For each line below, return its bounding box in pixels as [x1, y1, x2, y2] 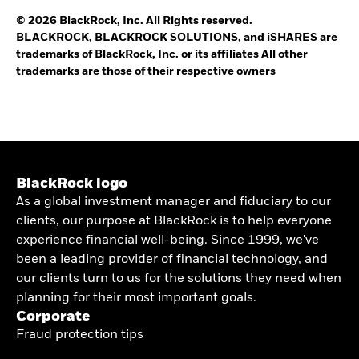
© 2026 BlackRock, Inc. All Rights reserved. [16, 15, 252, 26]
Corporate [16, 309, 90, 324]
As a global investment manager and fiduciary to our [16, 196, 331, 208]
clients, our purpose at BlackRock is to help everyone [16, 215, 332, 228]
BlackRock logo [16, 176, 127, 191]
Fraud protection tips [16, 329, 143, 341]
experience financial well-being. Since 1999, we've [16, 234, 319, 247]
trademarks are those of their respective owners [16, 66, 276, 77]
